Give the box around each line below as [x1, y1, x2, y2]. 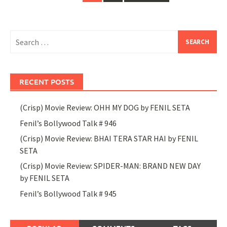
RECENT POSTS [19, 77, 74, 87]
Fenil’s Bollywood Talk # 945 [20, 188, 117, 199]
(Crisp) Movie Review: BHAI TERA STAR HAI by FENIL [20, 133, 199, 144]
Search [10, 31, 33, 42]
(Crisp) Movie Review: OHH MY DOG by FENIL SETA [20, 102, 191, 113]
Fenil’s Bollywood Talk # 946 [20, 118, 117, 128]
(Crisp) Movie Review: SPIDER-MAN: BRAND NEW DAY [20, 161, 201, 171]
